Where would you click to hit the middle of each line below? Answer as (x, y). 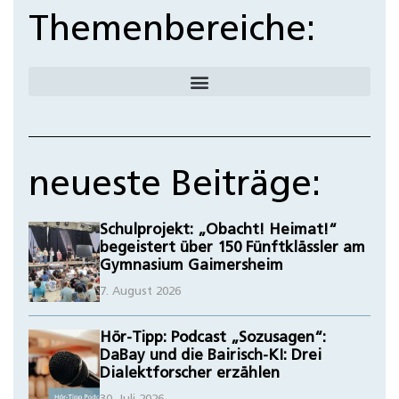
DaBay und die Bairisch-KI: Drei (210, 356)
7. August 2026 (140, 292)
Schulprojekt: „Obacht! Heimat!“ (218, 231)
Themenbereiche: (171, 32)
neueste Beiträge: (174, 187)
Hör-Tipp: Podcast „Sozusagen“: (212, 338)
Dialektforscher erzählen (189, 374)
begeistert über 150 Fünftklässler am (232, 248)
